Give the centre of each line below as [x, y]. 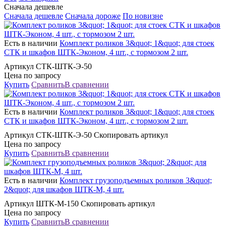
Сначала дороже [93, 16]
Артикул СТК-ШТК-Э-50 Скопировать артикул [86, 135]
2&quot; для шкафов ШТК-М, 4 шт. [64, 189]
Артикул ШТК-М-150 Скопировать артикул [79, 203]
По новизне [143, 16]
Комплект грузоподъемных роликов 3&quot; [136, 180]
